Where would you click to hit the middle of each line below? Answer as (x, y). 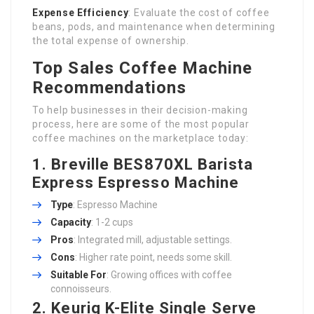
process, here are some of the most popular (141, 124)
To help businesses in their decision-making (140, 110)
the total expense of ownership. (111, 41)
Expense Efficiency (81, 13)
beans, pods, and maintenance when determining (154, 27)
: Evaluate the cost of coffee (199, 13)
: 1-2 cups (112, 223)
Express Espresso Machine (136, 183)
